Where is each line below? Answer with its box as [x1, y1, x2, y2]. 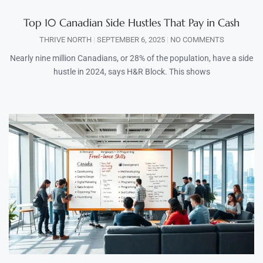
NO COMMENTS [168, 35, 224, 45]
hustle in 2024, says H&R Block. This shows [53, 67, 210, 77]
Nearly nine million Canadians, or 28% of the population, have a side [10, 53, 253, 63]
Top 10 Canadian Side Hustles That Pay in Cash [23, 16, 240, 30]
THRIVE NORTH [39, 35, 93, 45]
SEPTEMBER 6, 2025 [95, 35, 167, 45]
